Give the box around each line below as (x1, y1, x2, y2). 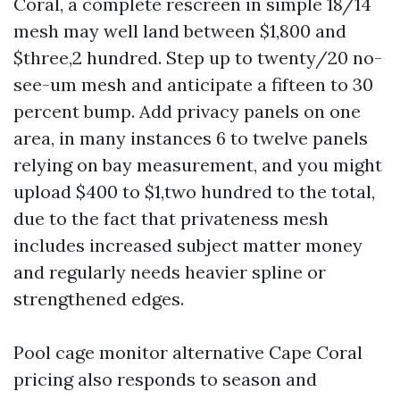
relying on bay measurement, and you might (13, 154, 382, 176)
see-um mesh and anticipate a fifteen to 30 (13, 73, 373, 96)
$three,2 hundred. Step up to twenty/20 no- (13, 46, 382, 69)
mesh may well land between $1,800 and (13, 20, 346, 42)
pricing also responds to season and (13, 368, 317, 390)
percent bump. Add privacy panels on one (13, 100, 361, 122)
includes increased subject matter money (13, 234, 362, 256)
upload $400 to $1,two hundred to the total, (13, 180, 375, 203)
